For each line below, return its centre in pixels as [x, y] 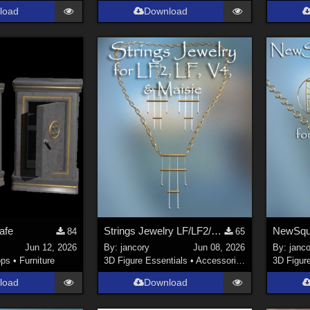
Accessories [216, 261]
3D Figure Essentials [145, 261]
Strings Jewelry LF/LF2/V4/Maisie [216, 230]
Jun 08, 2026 [219, 248]
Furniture [37, 261]
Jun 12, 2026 [51, 248]
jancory [135, 248]
